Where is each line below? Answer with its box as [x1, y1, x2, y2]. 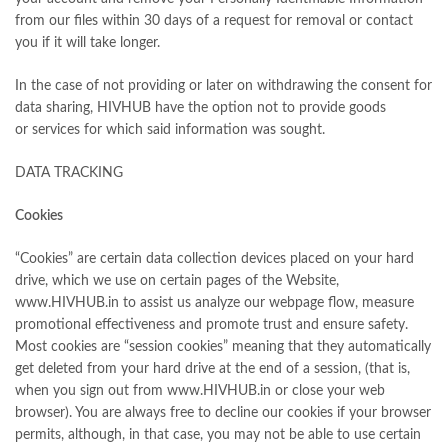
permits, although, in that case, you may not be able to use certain [15, 427, 421, 442]
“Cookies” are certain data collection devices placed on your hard [15, 251, 414, 266]
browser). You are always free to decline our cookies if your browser [15, 405, 431, 420]
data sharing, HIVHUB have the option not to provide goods [15, 100, 386, 115]
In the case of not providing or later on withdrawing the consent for [15, 78, 432, 93]
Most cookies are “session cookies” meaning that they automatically [15, 339, 431, 354]
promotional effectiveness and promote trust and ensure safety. [15, 317, 408, 332]
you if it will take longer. [15, 35, 160, 50]
